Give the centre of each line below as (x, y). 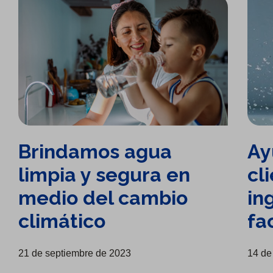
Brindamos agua (95, 152)
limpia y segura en (105, 175)
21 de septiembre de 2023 (75, 253)
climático (62, 221)
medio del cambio (103, 198)
